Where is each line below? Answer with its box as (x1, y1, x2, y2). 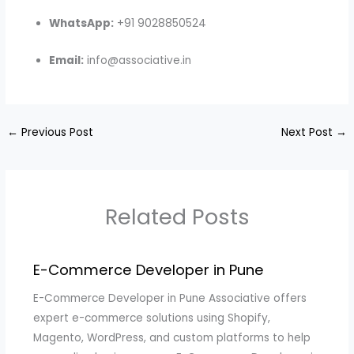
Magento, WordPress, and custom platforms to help (32, 330, 311, 345)
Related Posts (104, 201, 250, 232)
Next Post (281, 125, 336, 141)
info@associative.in (84, 53, 192, 69)
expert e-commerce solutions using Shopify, (32, 310, 270, 326)
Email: (49, 53, 85, 69)
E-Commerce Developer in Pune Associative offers (32, 290, 307, 306)
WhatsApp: (49, 16, 115, 32)
